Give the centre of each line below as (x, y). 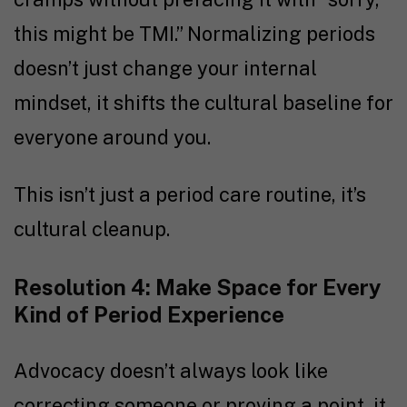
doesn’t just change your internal (165, 68)
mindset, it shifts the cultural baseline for (203, 102)
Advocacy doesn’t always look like (171, 370)
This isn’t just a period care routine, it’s (190, 194)
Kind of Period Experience (149, 314)
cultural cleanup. (92, 228)
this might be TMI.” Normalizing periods (194, 33)
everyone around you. (112, 137)
